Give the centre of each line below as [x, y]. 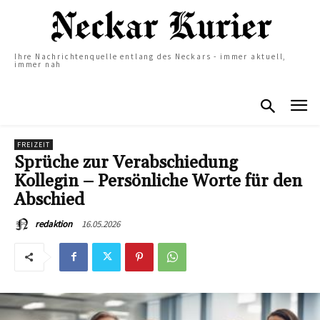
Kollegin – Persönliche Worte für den [158, 181]
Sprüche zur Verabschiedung [126, 162]
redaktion [54, 224]
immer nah [38, 65]
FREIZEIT [34, 144]
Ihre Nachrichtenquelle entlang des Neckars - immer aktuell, [151, 57]
